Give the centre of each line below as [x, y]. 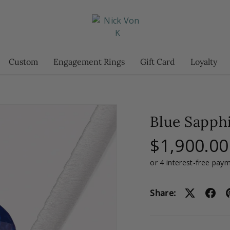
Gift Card [158, 62]
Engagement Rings [89, 62]
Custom [23, 62]
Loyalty [204, 62]
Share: [163, 193]
